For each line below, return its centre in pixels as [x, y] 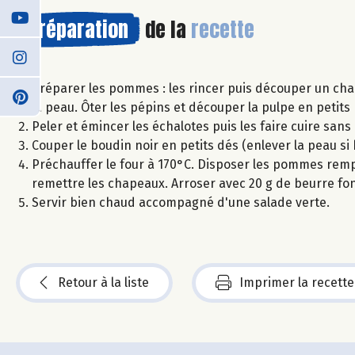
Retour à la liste [103, 282]
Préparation [78, 29]
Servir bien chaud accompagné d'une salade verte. [181, 202]
